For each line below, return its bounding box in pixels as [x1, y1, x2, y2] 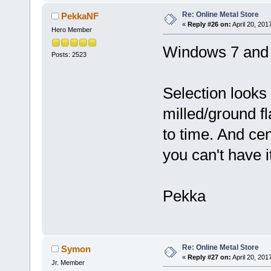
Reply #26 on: [187, 21, 231, 28]
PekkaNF [61, 11, 99, 22]
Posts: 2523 [51, 50, 87, 58]
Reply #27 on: [187, 253, 231, 261]
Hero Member [51, 26, 92, 34]
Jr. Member [51, 258, 85, 266]
